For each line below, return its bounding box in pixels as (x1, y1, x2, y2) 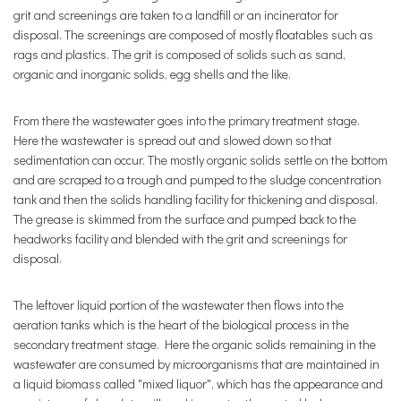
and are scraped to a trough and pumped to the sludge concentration (13, 171, 381, 188)
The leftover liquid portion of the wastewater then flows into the (13, 296, 344, 313)
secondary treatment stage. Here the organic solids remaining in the (13, 336, 376, 353)
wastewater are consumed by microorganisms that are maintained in (13, 355, 380, 372)
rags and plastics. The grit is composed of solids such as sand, (13, 46, 346, 63)
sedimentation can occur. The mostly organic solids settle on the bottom (13, 151, 388, 168)
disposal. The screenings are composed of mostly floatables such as (13, 26, 373, 43)
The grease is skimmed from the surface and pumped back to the (13, 210, 356, 227)
